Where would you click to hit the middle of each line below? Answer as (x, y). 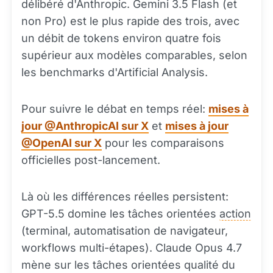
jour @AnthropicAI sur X (85, 126)
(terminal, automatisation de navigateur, (125, 231)
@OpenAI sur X (62, 143)
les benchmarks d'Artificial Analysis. (115, 72)
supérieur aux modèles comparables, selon (134, 55)
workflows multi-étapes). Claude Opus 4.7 (132, 248)
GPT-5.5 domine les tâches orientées (120, 214)
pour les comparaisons (163, 143)
